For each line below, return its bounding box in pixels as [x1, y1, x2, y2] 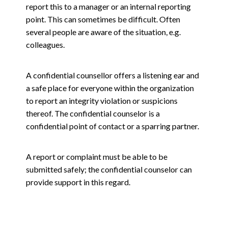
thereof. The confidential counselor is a [26, 108, 160, 119]
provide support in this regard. [26, 177, 131, 187]
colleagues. [26, 40, 65, 50]
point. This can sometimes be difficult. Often [26, 14, 181, 24]
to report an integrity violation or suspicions [26, 96, 178, 106]
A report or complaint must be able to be [26, 152, 168, 162]
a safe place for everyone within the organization [26, 83, 194, 93]
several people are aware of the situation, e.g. [26, 27, 181, 37]
